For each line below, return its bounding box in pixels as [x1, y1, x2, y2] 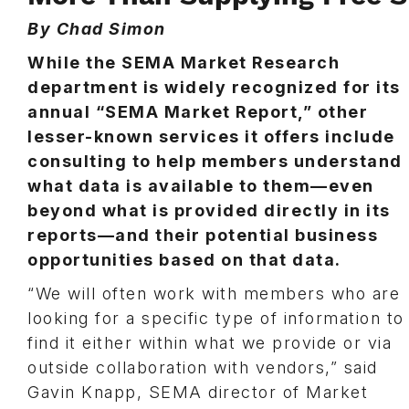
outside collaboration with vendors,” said [27, 358, 378, 377]
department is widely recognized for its [27, 78, 401, 97]
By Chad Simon [27, 19, 166, 38]
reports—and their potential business [27, 225, 378, 245]
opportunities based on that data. [27, 250, 341, 269]
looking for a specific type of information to [27, 309, 404, 328]
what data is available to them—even [27, 176, 374, 195]
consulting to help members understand [27, 152, 403, 171]
